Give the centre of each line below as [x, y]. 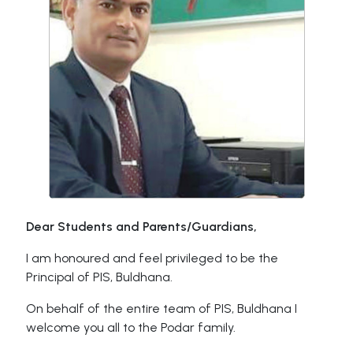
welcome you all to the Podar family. [131, 327]
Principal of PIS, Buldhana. [100, 277]
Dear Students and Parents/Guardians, [142, 227]
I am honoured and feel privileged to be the [152, 258]
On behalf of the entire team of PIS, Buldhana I [162, 308]
